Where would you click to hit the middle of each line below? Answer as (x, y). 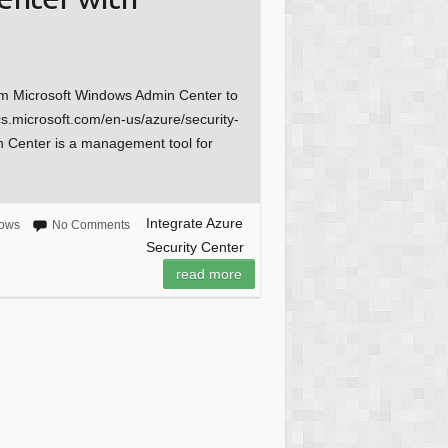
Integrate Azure (194, 223)
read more (208, 274)
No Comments (90, 225)
